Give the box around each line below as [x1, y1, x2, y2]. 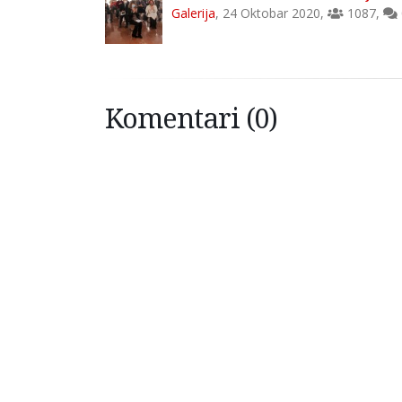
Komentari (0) [105, 98, 277, 136]
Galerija [171, 4, 215, 22]
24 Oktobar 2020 [223, 4, 320, 22]
